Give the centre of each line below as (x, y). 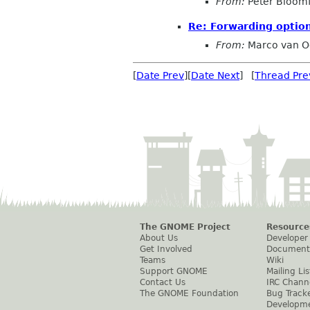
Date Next (215, 76)
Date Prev (160, 76)
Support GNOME (174, 272)
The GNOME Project (185, 227)
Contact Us (163, 283)
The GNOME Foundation (189, 294)
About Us (159, 238)
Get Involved (166, 249)
